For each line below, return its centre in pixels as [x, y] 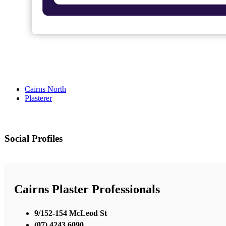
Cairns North [45, 89]
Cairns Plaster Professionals [87, 189]
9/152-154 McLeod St [71, 213]
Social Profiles [34, 139]
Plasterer [38, 98]
